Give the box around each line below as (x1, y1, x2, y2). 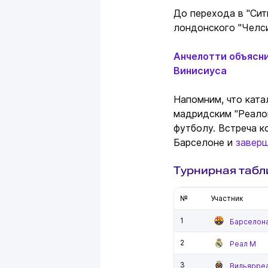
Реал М (230, 239, 256, 249)
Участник (211, 194, 243, 203)
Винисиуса (173, 65, 227, 77)
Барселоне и (173, 136, 236, 149)
